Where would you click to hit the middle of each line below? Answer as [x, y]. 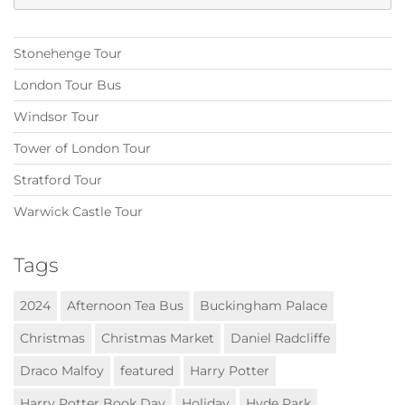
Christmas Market [158, 338]
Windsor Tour [57, 116]
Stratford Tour [58, 179]
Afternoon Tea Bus [125, 305]
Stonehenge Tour [68, 53]
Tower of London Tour [82, 148]
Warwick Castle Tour [78, 211]
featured [147, 370]
